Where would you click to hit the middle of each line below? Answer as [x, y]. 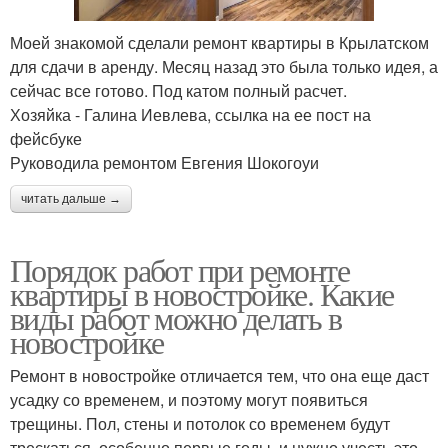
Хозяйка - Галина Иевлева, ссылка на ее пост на [190, 114]
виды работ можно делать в [175, 317]
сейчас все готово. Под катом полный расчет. [178, 90]
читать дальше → [71, 198]
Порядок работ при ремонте [179, 269]
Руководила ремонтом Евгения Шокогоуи [164, 162]
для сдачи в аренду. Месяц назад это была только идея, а [224, 66]
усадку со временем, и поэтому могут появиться [189, 399]
